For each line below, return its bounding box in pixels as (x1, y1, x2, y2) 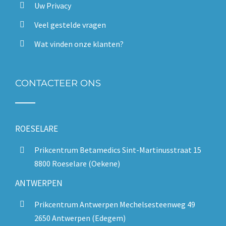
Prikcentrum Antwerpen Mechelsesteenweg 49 (34, 199, 196, 209)
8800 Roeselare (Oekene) (34, 158, 121, 169)
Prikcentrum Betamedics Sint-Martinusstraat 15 (34, 145, 202, 155)
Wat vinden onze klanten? (34, 38, 124, 49)
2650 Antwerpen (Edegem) (34, 212, 126, 223)
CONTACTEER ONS (15, 78, 101, 89)
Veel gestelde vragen (34, 19, 106, 30)
